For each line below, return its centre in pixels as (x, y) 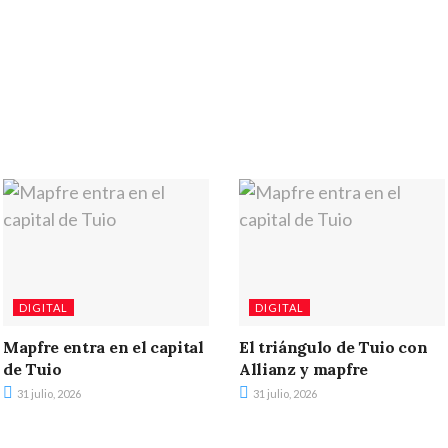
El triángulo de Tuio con (333, 347)
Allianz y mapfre (303, 369)
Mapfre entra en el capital (103, 347)
